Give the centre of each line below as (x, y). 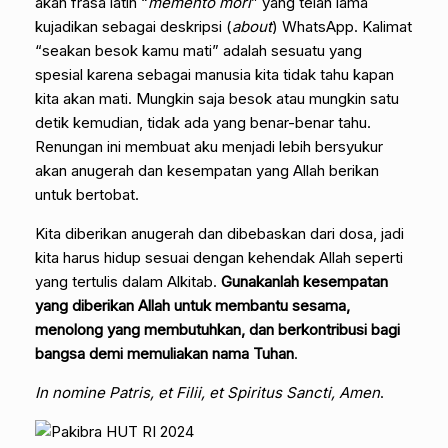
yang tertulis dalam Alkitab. (128, 281)
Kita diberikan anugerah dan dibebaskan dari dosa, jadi (219, 233)
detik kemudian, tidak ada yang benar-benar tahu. (203, 122)
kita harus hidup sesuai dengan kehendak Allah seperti (219, 257)
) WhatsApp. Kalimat (342, 26)
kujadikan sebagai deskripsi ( (133, 26)
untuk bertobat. (87, 194)
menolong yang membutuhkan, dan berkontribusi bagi (217, 329)
